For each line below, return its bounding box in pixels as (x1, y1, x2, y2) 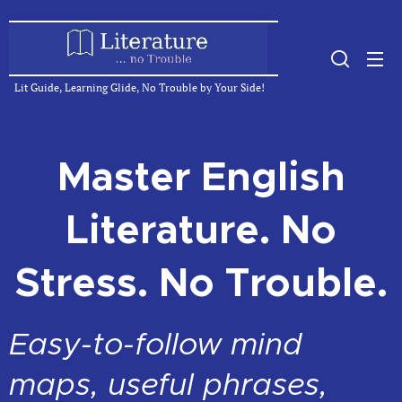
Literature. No (66, 205, 336, 255)
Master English (57, 152, 345, 202)
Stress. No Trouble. (14, 258, 388, 308)
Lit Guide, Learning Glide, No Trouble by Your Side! (9, 81, 265, 94)
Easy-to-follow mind (9, 325, 302, 363)
